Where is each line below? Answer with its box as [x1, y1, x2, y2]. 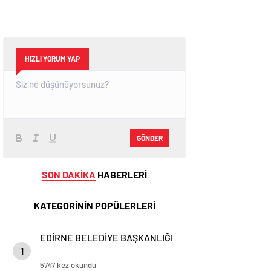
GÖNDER [137, 133, 163, 142]
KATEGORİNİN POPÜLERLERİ [33, 200, 155, 211]
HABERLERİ [96, 169, 147, 180]
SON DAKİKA [42, 169, 96, 180]
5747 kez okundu [40, 260, 96, 270]
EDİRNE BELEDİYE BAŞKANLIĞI [40, 232, 173, 243]
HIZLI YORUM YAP [25, 54, 80, 63]
